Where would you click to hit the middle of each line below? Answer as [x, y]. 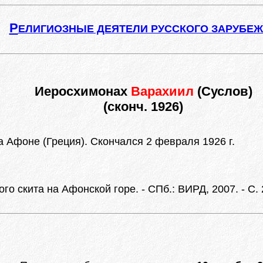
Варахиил [164, 91]
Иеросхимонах [82, 91]
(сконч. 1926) [143, 107]
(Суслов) [225, 91]
